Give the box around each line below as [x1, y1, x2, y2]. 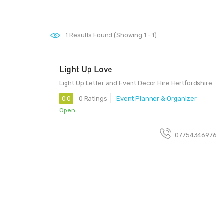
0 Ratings [77, 94, 107, 102]
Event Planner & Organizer [116, 94, 197, 102]
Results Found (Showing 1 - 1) [68, 31, 157, 39]
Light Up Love [59, 63, 112, 74]
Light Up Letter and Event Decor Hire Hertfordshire [59, 79, 212, 87]
